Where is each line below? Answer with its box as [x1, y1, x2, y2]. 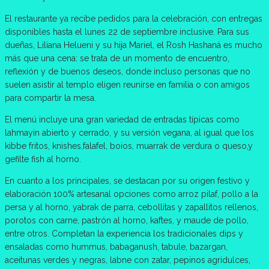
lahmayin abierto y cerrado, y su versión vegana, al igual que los [5, 127, 254, 138]
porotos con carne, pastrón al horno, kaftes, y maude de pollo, [5, 215, 249, 225]
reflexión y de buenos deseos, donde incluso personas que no [5, 66, 250, 76]
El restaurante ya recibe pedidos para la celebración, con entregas [5, 13, 262, 23]
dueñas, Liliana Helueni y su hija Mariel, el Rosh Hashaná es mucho [5, 40, 262, 50]
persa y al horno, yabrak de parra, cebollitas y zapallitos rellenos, [5, 202, 258, 212]
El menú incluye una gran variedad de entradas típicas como [5, 114, 240, 124]
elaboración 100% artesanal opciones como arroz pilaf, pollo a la [5, 189, 258, 199]
